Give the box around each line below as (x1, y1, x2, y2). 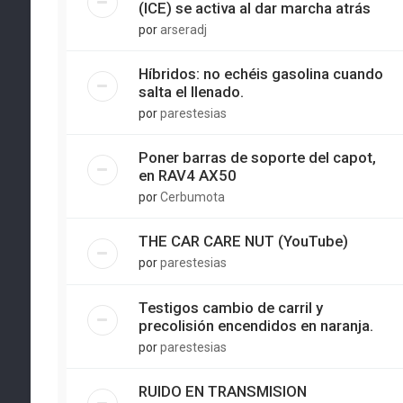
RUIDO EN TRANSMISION (138, 382, 307, 400)
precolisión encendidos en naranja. (138, 317, 373, 335)
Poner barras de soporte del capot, (138, 148, 376, 166)
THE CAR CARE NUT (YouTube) (138, 232, 348, 250)
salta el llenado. (138, 83, 244, 101)
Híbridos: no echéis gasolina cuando (138, 65, 383, 83)
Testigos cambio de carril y (138, 299, 323, 317)
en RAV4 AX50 (138, 166, 237, 184)
